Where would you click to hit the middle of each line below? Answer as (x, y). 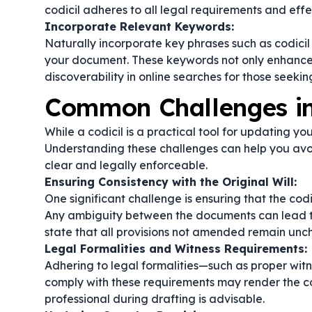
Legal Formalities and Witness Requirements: (176, 249)
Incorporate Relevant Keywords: (139, 26)
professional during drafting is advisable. (155, 299)
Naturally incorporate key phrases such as (159, 43)
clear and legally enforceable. (126, 165)
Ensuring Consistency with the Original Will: (171, 182)
